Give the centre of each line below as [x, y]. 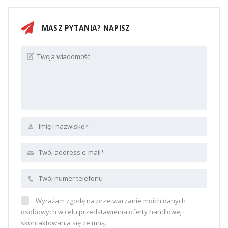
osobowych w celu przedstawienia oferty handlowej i [103, 211]
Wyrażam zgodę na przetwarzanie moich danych [111, 200]
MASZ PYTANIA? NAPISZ [85, 27]
